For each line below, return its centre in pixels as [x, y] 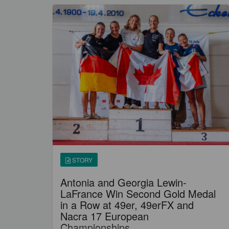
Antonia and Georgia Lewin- [123, 182]
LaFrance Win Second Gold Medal [138, 193]
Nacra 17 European [105, 216]
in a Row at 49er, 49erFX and [127, 205]
